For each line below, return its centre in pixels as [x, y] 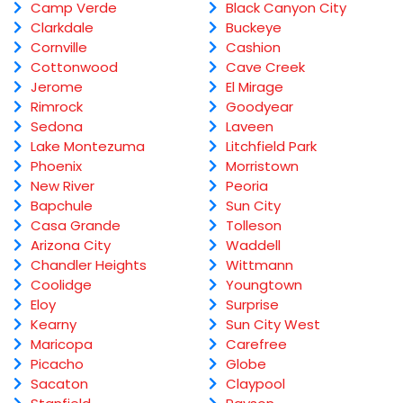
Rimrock [57, 107]
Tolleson [253, 226]
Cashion [253, 48]
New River [63, 186]
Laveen [249, 127]
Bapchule [62, 206]
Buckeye [253, 28]
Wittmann [259, 265]
